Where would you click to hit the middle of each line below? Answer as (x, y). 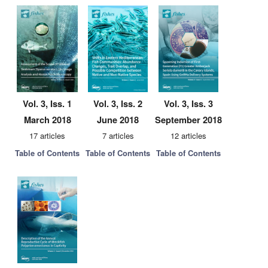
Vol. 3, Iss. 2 (118, 104)
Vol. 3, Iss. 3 (188, 104)
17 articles (47, 135)
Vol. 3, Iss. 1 (47, 104)
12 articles (188, 135)
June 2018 (118, 120)
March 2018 (47, 120)
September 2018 (188, 120)
